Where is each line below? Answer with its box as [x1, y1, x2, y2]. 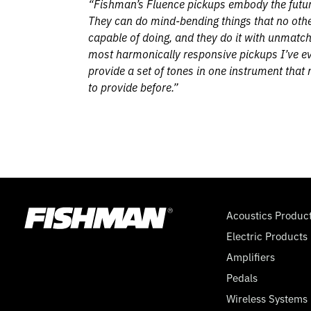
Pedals [226, 270, 258, 285]
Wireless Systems [226, 291, 308, 305]
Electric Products [226, 228, 308, 243]
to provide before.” [88, 79, 178, 94]
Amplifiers [226, 249, 276, 264]
